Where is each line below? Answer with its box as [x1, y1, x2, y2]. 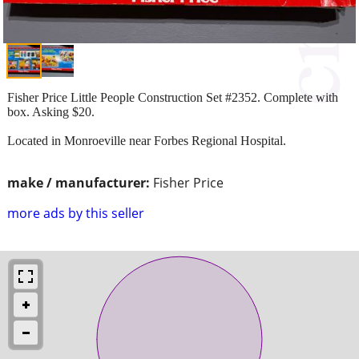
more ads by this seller [7, 204, 144, 222]
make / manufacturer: [7, 173, 150, 192]
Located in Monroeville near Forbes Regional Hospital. [7, 133, 286, 147]
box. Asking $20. [7, 104, 95, 119]
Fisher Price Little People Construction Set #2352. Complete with [7, 90, 338, 104]
